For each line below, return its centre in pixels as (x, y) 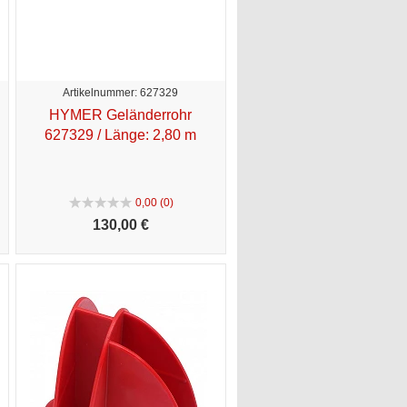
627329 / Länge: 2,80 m (120, 134)
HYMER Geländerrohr (120, 114)
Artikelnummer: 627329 (120, 92)
